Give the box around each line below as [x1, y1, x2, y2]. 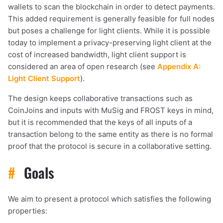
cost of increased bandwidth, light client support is [8, 49, 186, 59]
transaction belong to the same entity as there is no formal [8, 129, 213, 139]
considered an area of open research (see [8, 61, 157, 71]
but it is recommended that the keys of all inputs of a [8, 117, 192, 127]
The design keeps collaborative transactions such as [8, 93, 193, 103]
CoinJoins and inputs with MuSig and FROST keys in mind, [8, 105, 214, 115]
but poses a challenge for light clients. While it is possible [8, 25, 210, 35]
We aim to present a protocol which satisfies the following [8, 194, 211, 204]
